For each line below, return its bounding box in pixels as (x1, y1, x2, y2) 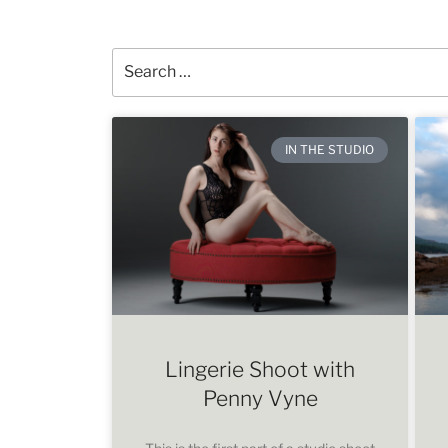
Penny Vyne (202, 385, 318, 411)
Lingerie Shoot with (165, 356, 356, 382)
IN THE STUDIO (284, 141, 374, 157)
